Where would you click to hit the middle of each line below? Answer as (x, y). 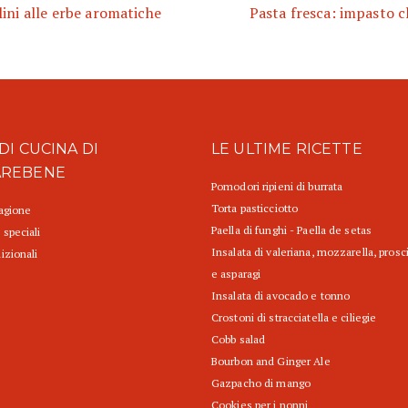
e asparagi (236, 274)
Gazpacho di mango (261, 383)
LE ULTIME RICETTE (287, 149)
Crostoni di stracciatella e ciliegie (294, 318)
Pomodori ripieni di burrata (277, 187)
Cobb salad (239, 340)
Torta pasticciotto (255, 209)
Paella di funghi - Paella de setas (292, 230)
